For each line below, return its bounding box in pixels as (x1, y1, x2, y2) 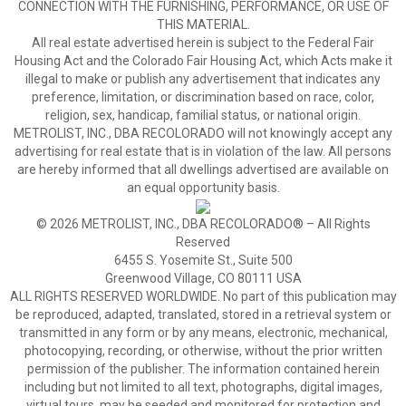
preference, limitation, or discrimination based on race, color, (32, 90, 374, 104)
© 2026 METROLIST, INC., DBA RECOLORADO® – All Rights (35, 217, 371, 231)
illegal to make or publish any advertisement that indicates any (25, 72, 381, 86)
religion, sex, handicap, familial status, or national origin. (45, 108, 361, 122)
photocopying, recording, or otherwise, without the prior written (24, 343, 382, 358)
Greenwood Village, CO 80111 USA (104, 271, 302, 285)
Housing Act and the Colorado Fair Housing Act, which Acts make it (14, 53, 392, 68)
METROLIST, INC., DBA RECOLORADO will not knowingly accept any (14, 126, 392, 140)
